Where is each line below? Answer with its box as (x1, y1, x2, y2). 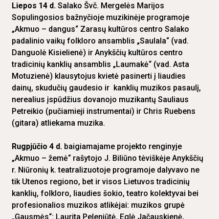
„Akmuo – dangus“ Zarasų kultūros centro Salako (12, 24, 189, 34)
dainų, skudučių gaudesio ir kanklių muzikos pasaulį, (12, 83, 201, 93)
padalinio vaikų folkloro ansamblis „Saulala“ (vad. (12, 36, 189, 46)
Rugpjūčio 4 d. (12, 142, 64, 152)
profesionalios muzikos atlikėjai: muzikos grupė (12, 200, 185, 210)
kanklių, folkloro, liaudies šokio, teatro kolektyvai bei (12, 189, 198, 198)
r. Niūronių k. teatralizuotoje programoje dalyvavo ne (12, 165, 199, 175)
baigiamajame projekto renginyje (64, 142, 182, 152)
